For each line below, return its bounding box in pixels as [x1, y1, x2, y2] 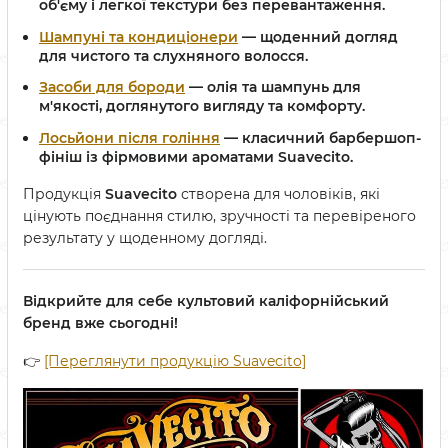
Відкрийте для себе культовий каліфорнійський [23, 292, 389, 311]
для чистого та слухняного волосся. [39, 46, 308, 65]
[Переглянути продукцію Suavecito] [44, 352, 306, 371]
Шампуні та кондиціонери [39, 27, 238, 46]
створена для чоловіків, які [177, 185, 380, 204]
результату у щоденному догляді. [23, 229, 267, 248]
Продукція [23, 185, 105, 204]
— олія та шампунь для [185, 78, 361, 97]
